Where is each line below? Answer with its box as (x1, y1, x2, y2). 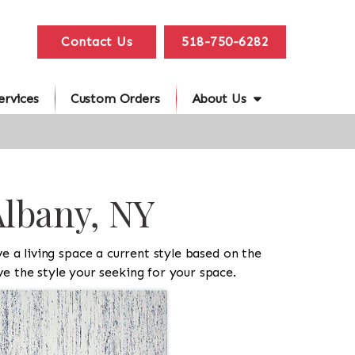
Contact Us (61, 33, 132, 49)
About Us (191, 91, 246, 106)
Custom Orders (70, 91, 160, 106)
